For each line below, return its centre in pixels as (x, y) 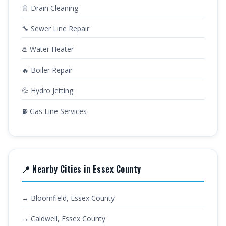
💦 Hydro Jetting (47, 91)
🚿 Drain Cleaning (50, 8)
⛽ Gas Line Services (54, 111)
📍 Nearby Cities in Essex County (81, 169)
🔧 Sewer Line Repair (55, 29)
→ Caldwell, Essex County (64, 219)
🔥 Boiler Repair (47, 70)
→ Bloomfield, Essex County (68, 198)
